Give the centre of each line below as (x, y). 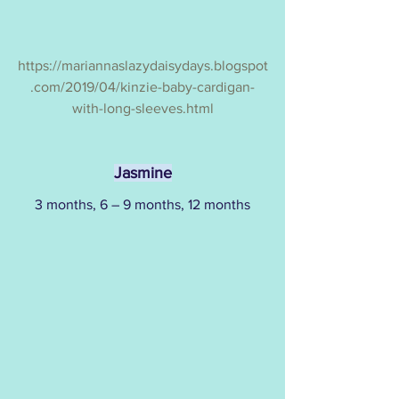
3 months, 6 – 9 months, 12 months (142, 204)
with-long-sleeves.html (142, 108)
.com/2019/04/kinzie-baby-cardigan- (142, 86)
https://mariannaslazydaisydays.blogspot (142, 65)
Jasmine (142, 172)
